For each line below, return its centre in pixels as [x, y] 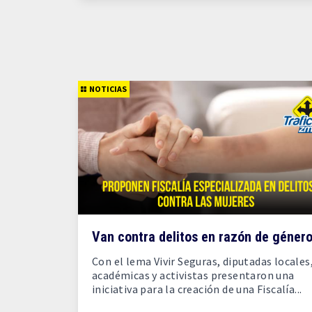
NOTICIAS [108, 89]
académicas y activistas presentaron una [193, 275]
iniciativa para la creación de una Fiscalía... [197, 289]
